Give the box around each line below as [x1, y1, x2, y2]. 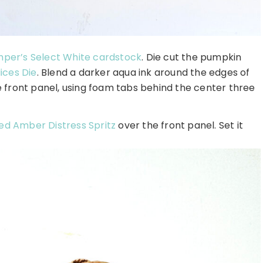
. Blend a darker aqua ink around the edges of [36, 66, 250, 80]
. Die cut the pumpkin [141, 50, 242, 65]
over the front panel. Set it [116, 119, 244, 133]
